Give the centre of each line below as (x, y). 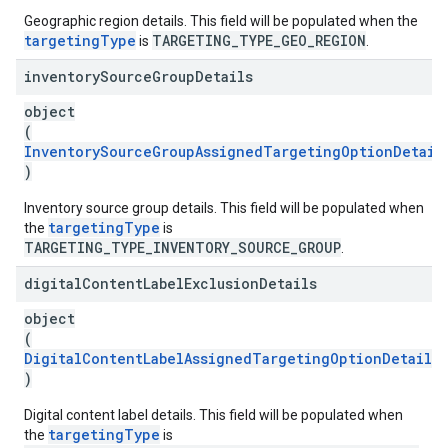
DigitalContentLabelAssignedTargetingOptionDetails (232, 358)
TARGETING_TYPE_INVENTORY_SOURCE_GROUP (182, 247)
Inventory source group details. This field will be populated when (224, 208)
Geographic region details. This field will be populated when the (221, 21)
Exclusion (221, 283)
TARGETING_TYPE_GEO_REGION (259, 40)
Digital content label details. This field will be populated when (213, 415)
